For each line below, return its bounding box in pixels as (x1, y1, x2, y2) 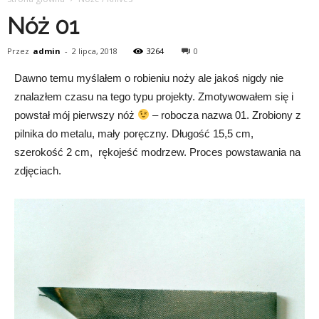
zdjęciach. (14, 164, 61, 177)
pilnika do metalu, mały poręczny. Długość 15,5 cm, (14, 127, 253, 140)
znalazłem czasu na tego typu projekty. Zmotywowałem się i (14, 90, 293, 103)
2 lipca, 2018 (72, 45, 117, 56)
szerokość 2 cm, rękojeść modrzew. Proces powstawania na (14, 145, 300, 158)
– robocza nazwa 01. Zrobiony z (150, 108, 302, 121)
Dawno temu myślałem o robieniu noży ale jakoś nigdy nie (14, 71, 283, 84)
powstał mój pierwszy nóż (14, 108, 137, 121)
